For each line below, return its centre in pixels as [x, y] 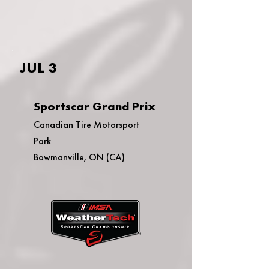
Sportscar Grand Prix [95, 106]
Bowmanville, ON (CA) [79, 157]
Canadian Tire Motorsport [86, 125]
